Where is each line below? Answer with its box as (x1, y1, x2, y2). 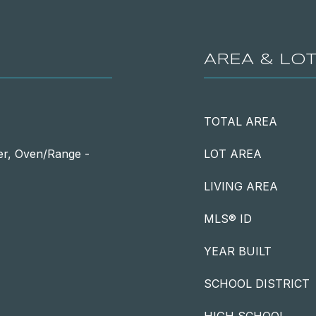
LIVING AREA (204, 179, 278, 193)
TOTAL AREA (204, 114, 277, 128)
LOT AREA (204, 147, 262, 161)
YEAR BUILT (204, 244, 272, 258)
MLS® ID (204, 212, 252, 226)
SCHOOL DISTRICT (204, 276, 310, 291)
